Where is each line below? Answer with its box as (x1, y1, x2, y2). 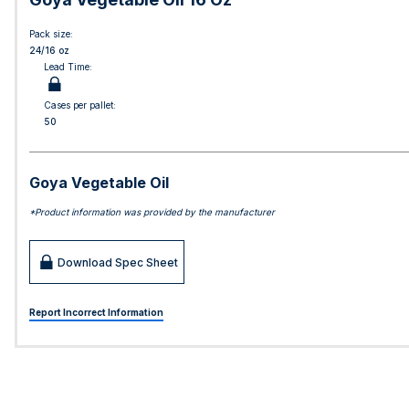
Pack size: (29, 28, 73, 39)
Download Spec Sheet (58, 255, 178, 269)
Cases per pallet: (44, 100, 116, 110)
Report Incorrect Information (29, 307, 163, 318)
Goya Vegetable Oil (29, 173, 169, 192)
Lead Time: (44, 61, 92, 72)
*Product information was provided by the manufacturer (29, 206, 275, 217)
